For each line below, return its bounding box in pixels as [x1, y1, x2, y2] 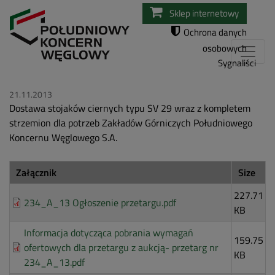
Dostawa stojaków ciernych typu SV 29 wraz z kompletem [9, 101, 250, 116]
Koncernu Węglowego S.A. [9, 130, 117, 145]
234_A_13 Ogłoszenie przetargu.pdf [24, 195, 176, 211]
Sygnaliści [218, 56, 256, 70]
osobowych [203, 41, 247, 55]
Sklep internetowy [169, 6, 239, 20]
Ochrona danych [184, 25, 247, 39]
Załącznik [16, 165, 56, 180]
